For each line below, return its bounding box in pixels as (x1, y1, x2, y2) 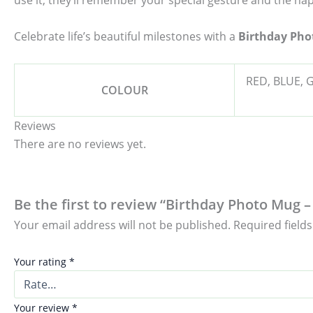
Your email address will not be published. (14, 217, 231, 233)
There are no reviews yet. (14, 136, 146, 152)
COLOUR (101, 82, 148, 98)
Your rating (14, 254, 69, 268)
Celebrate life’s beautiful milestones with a (14, 28, 238, 44)
